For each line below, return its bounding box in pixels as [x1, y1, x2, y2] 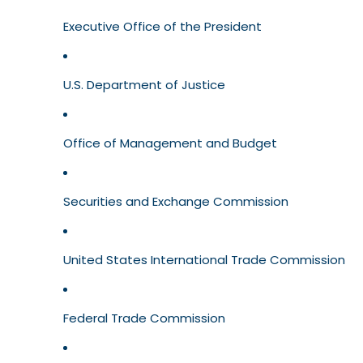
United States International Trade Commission [63, 251, 345, 269]
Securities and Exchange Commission [63, 193, 288, 211]
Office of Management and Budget [63, 135, 277, 152]
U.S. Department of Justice [63, 76, 225, 94]
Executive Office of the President [63, 18, 262, 36]
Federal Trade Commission [63, 310, 225, 327]
